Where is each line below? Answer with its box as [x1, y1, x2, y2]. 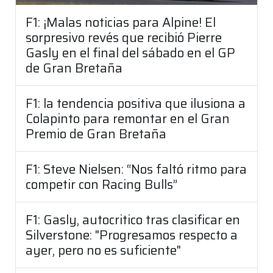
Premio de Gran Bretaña [26, 124, 166, 144]
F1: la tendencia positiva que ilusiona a [26, 93, 246, 114]
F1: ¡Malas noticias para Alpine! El [26, 12, 216, 33]
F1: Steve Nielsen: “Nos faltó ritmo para [26, 159, 247, 180]
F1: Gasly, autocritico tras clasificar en [26, 210, 240, 230]
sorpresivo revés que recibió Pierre [26, 27, 222, 48]
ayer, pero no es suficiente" [26, 240, 181, 261]
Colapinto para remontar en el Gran [26, 108, 230, 129]
